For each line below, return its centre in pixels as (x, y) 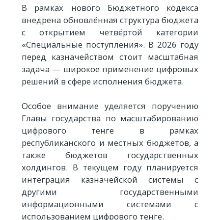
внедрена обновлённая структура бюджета (110, 20)
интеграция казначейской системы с (110, 179)
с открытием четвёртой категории (110, 32)
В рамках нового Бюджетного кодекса (110, 7)
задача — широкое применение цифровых (110, 69)
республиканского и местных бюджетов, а (110, 142)
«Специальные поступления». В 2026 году (110, 44)
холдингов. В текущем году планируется (110, 167)
